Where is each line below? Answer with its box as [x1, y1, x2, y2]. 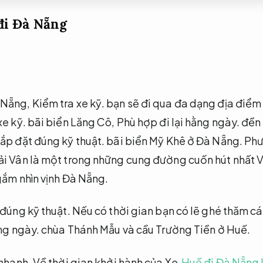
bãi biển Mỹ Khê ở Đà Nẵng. [104, 134, 245, 147]
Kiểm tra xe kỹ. [32, 96, 105, 110]
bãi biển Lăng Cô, [25, 115, 117, 129]
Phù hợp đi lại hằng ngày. [116, 115, 240, 129]
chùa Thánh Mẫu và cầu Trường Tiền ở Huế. [39, 222, 251, 237]
